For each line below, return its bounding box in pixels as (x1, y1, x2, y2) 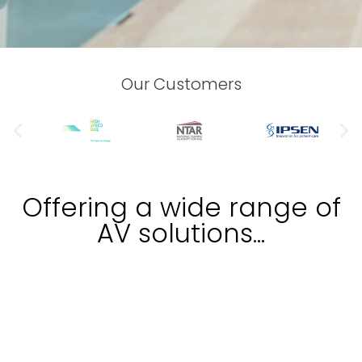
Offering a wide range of (21, 188, 341, 225)
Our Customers (120, 73, 242, 96)
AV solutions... (97, 214, 265, 251)
